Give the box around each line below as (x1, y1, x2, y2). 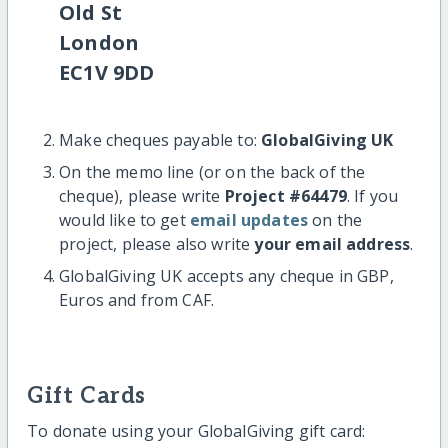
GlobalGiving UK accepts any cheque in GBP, (59, 264, 394, 287)
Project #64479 (224, 184, 347, 207)
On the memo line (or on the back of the (59, 160, 366, 183)
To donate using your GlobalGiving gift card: (27, 420, 366, 443)
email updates (189, 208, 309, 231)
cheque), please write (59, 184, 225, 207)
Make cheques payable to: (59, 128, 262, 151)
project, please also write (59, 232, 255, 255)
